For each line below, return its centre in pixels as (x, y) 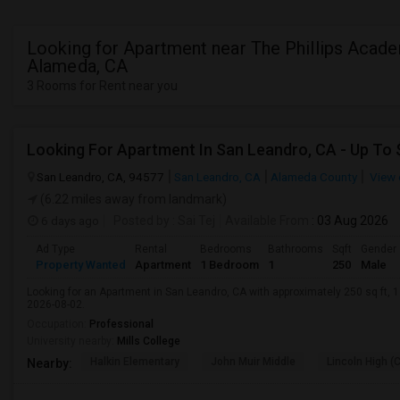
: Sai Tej (192, 221)
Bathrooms (296, 249)
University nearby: (72, 341)
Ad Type (55, 249)
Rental (151, 249)
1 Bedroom (229, 265)
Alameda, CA (78, 66)
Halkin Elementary (135, 362)
